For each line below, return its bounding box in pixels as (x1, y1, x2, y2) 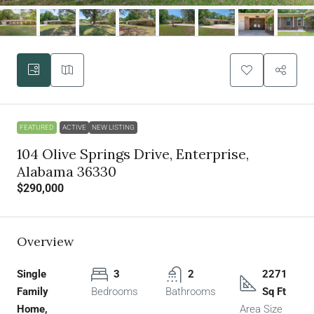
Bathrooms (165, 285, 216, 299)
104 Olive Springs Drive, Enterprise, (17, 145, 249, 163)
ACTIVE (62, 123, 86, 132)
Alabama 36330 (17, 163, 116, 181)
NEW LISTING (92, 123, 135, 132)
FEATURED (20, 123, 54, 132)
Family (17, 285, 48, 299)
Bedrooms (91, 285, 138, 299)
